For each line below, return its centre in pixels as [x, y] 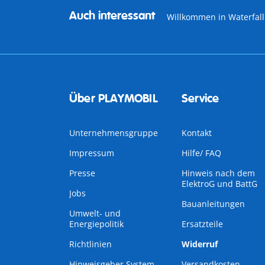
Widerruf [199, 244]
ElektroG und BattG [219, 184]
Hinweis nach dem [218, 173]
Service [200, 98]
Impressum [92, 153]
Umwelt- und [95, 213]
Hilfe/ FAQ [201, 153]
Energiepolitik [96, 224]
